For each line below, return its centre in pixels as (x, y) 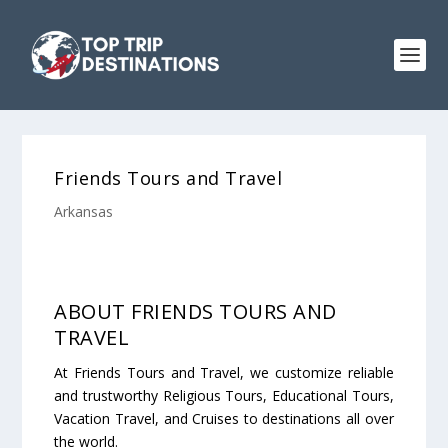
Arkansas (84, 211)
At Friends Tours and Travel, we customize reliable (224, 372)
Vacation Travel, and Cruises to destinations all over (224, 418)
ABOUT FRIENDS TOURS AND (195, 311)
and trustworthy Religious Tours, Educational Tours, (224, 395)
